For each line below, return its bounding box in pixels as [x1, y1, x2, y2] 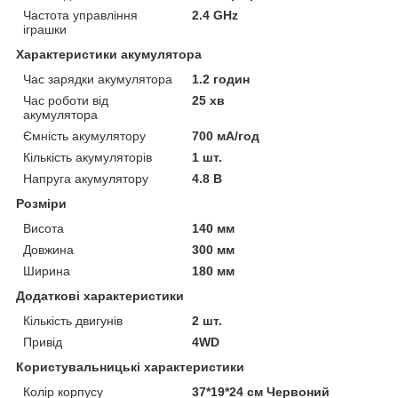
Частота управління [23, 7, 138, 22]
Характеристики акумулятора [16, 46, 202, 61]
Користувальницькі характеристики [16, 359, 244, 374]
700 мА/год [192, 128, 260, 143]
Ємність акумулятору [23, 128, 146, 143]
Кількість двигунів [23, 313, 123, 328]
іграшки [23, 21, 67, 36]
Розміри [16, 195, 67, 211]
